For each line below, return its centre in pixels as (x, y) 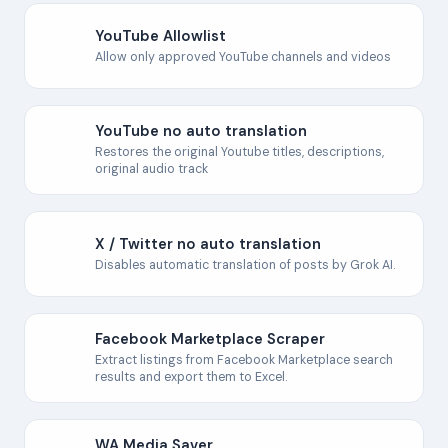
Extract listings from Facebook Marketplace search (244, 360)
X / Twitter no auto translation (208, 243)
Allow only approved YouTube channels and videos (243, 56)
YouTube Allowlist (160, 35)
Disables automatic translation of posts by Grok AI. (245, 264)
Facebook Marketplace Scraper (210, 339)
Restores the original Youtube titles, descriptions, (239, 152)
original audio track (151, 169)
